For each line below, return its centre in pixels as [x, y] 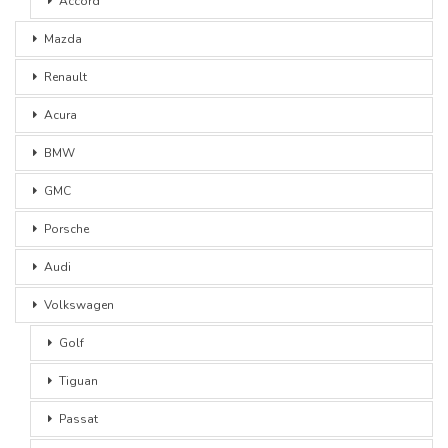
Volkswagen [79, 305]
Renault [65, 77]
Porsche [66, 229]
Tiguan [78, 381]
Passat [78, 419]
